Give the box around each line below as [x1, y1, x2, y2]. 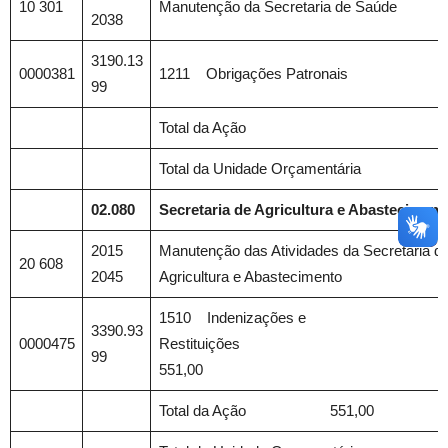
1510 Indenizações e [158, 309, 306, 326]
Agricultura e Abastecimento [158, 268, 342, 285]
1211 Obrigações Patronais [158, 65, 348, 82]
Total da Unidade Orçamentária [158, 160, 361, 177]
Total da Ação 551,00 [158, 402, 374, 419]
